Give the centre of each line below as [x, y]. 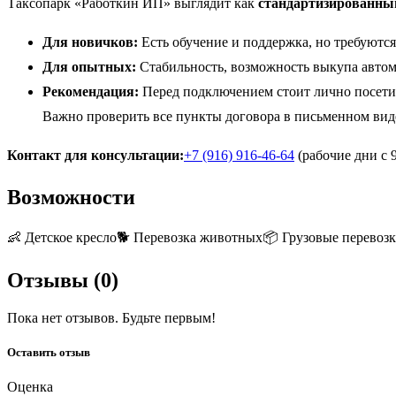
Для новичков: [90, 42]
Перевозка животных [198, 237]
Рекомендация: [91, 91]
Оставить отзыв [49, 352]
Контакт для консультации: [95, 155]
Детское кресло [71, 237]
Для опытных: [89, 66]
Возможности [71, 197]
